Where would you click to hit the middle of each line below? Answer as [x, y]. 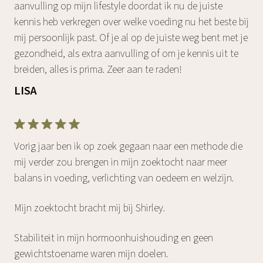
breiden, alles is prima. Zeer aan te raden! [98, 69]
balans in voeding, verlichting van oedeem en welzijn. [124, 178]
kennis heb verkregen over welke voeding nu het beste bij [131, 22]
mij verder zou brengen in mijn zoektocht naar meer [121, 162]
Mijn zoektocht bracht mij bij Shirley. [90, 208]
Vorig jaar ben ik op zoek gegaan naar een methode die [128, 146]
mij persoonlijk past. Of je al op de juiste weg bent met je [131, 38]
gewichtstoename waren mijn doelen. [91, 254]
